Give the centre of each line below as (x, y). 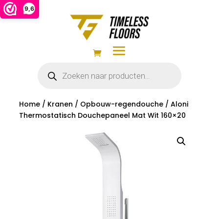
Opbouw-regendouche (121, 104)
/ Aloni (175, 104)
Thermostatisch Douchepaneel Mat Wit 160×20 (102, 115)
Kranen (60, 104)
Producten (54, 65)
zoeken (49, 72)
